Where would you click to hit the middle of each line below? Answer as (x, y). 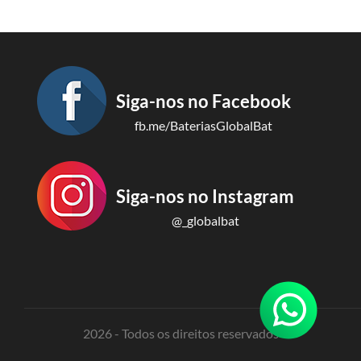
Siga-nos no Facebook (203, 101)
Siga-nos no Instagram (205, 196)
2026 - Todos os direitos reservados (180, 333)
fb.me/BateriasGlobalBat (203, 125)
